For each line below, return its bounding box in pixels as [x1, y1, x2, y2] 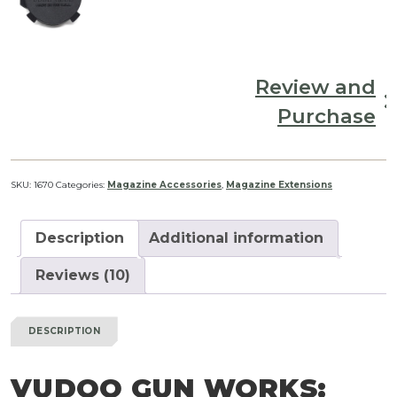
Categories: [56, 178, 107, 191]
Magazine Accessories [107, 178, 222, 191]
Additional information [149, 229, 323, 246]
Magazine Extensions [226, 178, 332, 191]
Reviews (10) [35, 266, 130, 284]
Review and [255, 74, 376, 99]
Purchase [277, 103, 376, 128]
